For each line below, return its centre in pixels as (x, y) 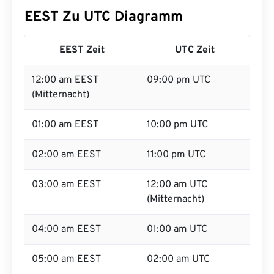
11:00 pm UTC (176, 155)
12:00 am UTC (177, 185)
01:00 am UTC (177, 229)
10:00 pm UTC (177, 125)
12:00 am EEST (65, 80)
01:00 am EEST (65, 125)
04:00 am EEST (66, 229)
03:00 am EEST (66, 185)
